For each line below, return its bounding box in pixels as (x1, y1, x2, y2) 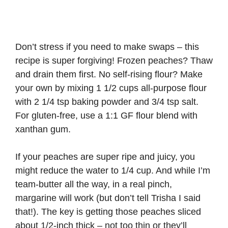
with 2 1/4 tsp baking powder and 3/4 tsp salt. (15, 97, 198, 107)
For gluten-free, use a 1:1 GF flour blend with (15, 110, 197, 121)
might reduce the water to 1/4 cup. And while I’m (15, 165, 210, 176)
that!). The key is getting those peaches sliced (15, 207, 201, 217)
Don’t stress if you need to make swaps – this (15, 42, 199, 52)
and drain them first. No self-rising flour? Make (15, 69, 203, 80)
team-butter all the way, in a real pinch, (15, 179, 172, 190)
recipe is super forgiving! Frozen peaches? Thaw (15, 55, 213, 66)
